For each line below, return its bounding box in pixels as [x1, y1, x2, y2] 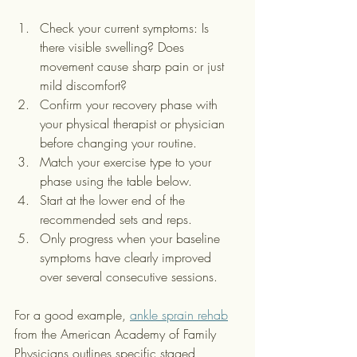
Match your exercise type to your [40, 153, 215, 171]
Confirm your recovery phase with [40, 96, 222, 113]
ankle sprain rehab [130, 306, 228, 324]
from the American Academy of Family [14, 325, 220, 343]
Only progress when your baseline [40, 229, 224, 247]
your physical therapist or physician [40, 115, 229, 132]
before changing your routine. [40, 134, 197, 151]
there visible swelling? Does [40, 38, 188, 56]
